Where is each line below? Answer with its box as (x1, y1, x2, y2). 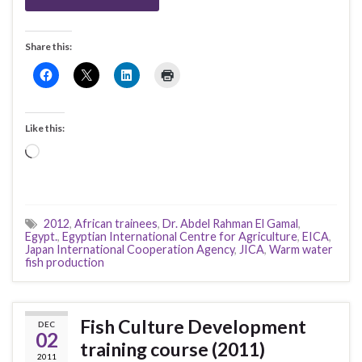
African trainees (74, 217, 158, 230)
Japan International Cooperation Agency (25, 242, 234, 256)
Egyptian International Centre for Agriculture (62, 229, 297, 243)
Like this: (25, 122, 65, 134)
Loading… (39, 145, 93, 160)
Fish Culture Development (80, 315, 306, 338)
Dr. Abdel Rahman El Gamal (162, 217, 298, 230)
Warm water (269, 242, 333, 256)
